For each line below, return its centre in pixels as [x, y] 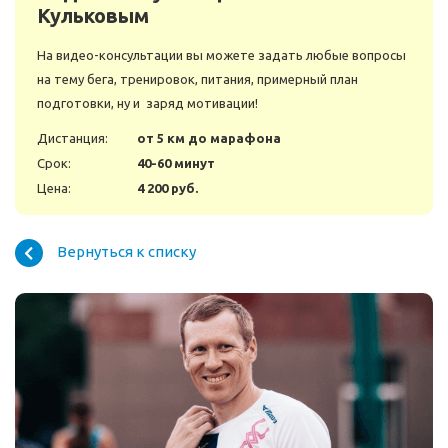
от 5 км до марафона [209, 138]
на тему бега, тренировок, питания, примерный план [197, 79]
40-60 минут [176, 163]
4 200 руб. [167, 188]
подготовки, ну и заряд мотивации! [147, 103]
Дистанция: [72, 138]
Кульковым [93, 16]
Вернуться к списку [126, 251]
